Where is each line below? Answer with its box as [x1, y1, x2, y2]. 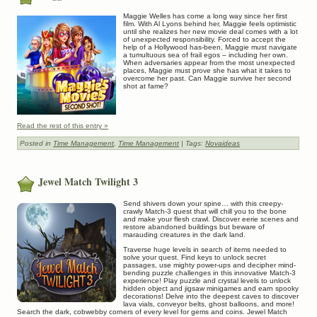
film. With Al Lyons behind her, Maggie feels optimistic [123, 20, 296, 28]
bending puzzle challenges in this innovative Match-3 [123, 268, 296, 277]
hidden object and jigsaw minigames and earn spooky [123, 284, 299, 292]
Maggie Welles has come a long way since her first [123, 12, 287, 21]
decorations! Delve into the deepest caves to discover [123, 292, 299, 300]
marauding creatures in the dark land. [123, 230, 246, 238]
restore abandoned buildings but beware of [123, 222, 265, 231]
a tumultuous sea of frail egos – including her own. [123, 51, 288, 59]
